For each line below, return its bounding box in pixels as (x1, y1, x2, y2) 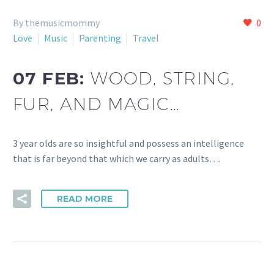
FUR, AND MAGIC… (13, 93, 179, 114)
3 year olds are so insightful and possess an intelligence (13, 137, 244, 150)
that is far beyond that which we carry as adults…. (13, 152, 221, 165)
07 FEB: (13, 67, 91, 89)
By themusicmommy (13, 17, 100, 29)
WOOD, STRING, (91, 67, 235, 88)
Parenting (79, 32, 121, 44)
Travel (133, 32, 159, 44)
